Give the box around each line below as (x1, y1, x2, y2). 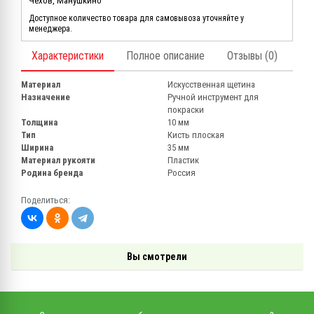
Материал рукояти (21, 155, 95, 166)
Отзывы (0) (227, 49, 278, 63)
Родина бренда (21, 168, 83, 179)
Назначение (21, 92, 70, 103)
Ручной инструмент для (168, 92, 259, 103)
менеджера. (29, 24, 72, 34)
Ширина (21, 142, 53, 153)
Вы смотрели (127, 251, 187, 263)
